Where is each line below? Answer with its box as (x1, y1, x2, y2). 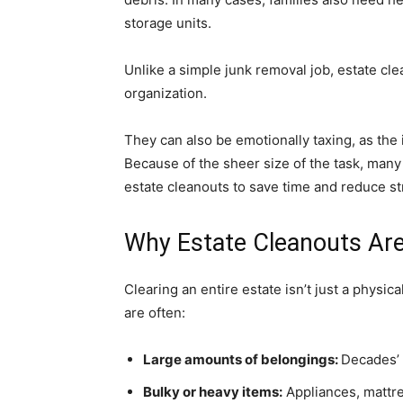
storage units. (124, 14, 211, 31)
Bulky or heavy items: (143, 383, 282, 400)
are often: (124, 304, 185, 321)
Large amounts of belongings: (143, 351, 341, 368)
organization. (124, 85, 207, 102)
